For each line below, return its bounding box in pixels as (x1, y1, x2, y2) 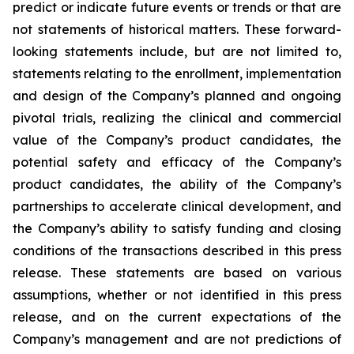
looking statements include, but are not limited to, (13, 43, 341, 59)
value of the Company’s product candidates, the (13, 132, 341, 148)
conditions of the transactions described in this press (13, 243, 341, 258)
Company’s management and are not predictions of (13, 331, 341, 347)
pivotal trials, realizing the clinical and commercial (13, 110, 341, 126)
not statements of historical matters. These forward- (13, 21, 341, 37)
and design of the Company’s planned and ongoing (13, 88, 341, 104)
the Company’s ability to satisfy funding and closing (13, 220, 341, 236)
